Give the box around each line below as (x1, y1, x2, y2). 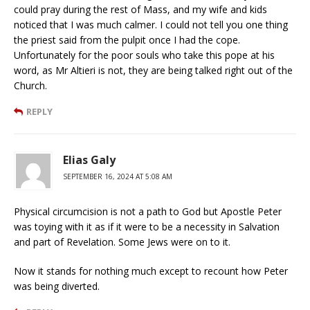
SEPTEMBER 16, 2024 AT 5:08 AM (63, 171, 172, 181)
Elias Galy (63, 152, 116, 167)
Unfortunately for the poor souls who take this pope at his (14, 48, 275, 62)
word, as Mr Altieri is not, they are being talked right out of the (14, 63, 293, 77)
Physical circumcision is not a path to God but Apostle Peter (14, 204, 282, 218)
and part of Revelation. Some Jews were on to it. (14, 235, 230, 248)
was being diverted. (14, 279, 100, 293)
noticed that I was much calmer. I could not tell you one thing (14, 17, 288, 31)
